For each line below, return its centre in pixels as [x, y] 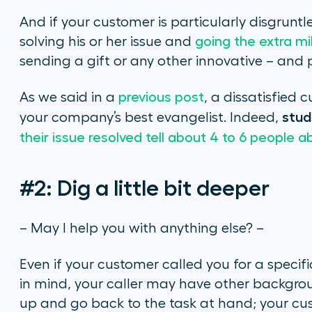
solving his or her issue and [107, 42]
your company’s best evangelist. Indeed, [150, 118]
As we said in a [69, 97]
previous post [161, 97]
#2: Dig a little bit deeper [144, 188]
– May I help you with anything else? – [141, 228]
